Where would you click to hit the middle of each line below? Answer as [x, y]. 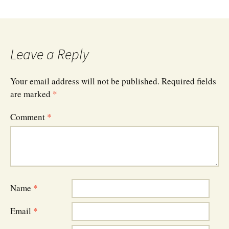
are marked [31, 94]
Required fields [189, 81]
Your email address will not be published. [85, 81]
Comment [29, 117]
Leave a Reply [50, 54]
